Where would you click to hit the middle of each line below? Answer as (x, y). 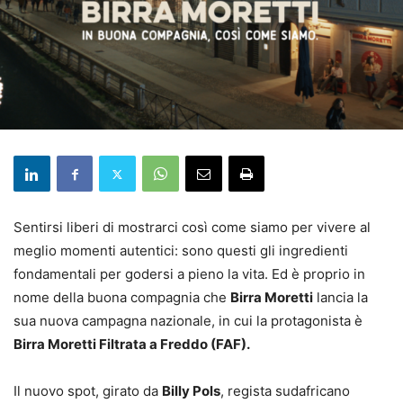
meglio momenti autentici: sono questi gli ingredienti (181, 251)
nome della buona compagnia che (122, 298)
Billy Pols (191, 391)
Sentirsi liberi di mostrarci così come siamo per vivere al (192, 228)
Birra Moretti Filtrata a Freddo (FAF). (132, 345)
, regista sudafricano (285, 391)
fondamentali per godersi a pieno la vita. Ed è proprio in (189, 274)
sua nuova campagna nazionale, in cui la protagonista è (188, 321)
